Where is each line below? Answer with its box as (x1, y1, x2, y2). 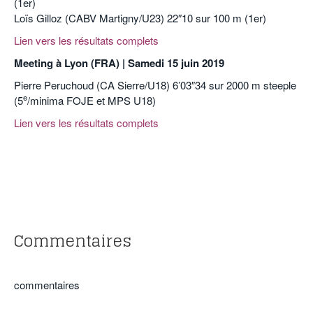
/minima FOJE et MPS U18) (27, 92, 156, 108)
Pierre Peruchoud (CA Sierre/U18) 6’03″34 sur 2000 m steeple (14, 77, 296, 92)
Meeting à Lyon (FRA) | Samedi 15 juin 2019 (14, 54, 224, 71)
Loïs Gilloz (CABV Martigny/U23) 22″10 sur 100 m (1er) (14, 10, 266, 25)
